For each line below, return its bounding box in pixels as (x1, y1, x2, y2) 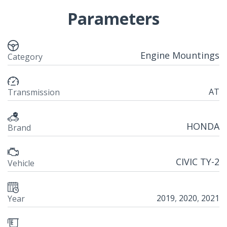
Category (8, 51, 43, 63)
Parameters (67, 8, 160, 30)
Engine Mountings (140, 49, 219, 62)
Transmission (8, 87, 60, 98)
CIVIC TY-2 (176, 156, 219, 168)
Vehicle (8, 158, 34, 169)
